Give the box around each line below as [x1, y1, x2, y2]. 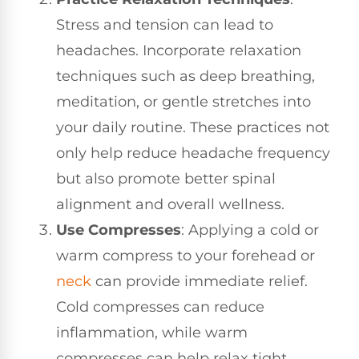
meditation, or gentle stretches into [56, 92, 311, 111]
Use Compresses [56, 220, 181, 239]
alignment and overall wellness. [56, 195, 284, 213]
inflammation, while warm [56, 323, 248, 341]
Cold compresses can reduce [56, 297, 264, 316]
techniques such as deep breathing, [56, 67, 315, 85]
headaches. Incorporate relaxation [56, 41, 301, 59]
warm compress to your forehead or [56, 246, 315, 264]
